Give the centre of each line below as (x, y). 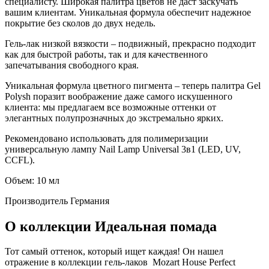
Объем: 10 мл (32, 180)
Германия (89, 201)
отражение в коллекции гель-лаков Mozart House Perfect (120, 262)
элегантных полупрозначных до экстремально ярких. (114, 118)
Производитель (36, 201)
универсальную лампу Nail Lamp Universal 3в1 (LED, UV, (123, 149)
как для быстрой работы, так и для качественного (106, 54)
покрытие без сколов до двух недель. (80, 23)
